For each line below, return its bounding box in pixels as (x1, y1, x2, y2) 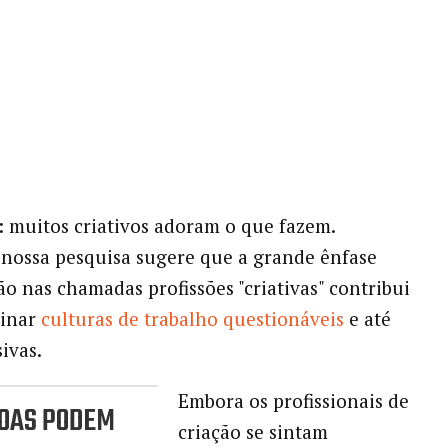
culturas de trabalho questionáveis (40, 305, 344, 331)
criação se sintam (177, 418, 328, 444)
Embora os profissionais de (177, 387, 409, 413)
